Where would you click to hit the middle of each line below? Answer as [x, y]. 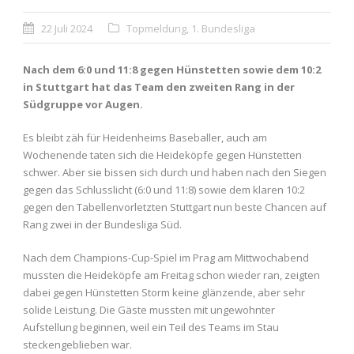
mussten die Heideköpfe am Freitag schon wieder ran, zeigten [171, 275]
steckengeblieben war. [77, 345]
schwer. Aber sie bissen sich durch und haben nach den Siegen [175, 173]
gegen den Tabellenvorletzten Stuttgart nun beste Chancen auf [175, 207]
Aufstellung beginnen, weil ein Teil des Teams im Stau [151, 328]
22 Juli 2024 [67, 29]
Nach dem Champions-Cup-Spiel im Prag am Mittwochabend [166, 258]
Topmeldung [156, 29]
